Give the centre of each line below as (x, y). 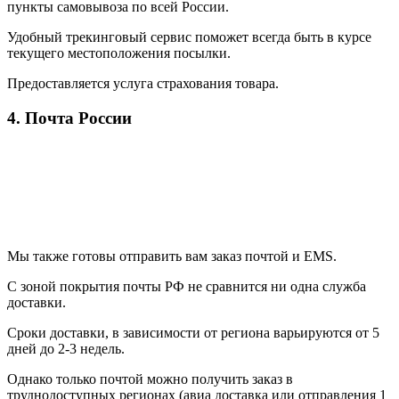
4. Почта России (69, 118)
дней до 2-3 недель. (68, 348)
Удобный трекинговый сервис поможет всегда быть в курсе (189, 37)
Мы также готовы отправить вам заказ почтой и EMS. (172, 256)
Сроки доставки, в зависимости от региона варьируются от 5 (193, 332)
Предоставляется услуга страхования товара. (143, 84)
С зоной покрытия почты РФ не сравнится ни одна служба (187, 286)
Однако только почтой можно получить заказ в (150, 379)
